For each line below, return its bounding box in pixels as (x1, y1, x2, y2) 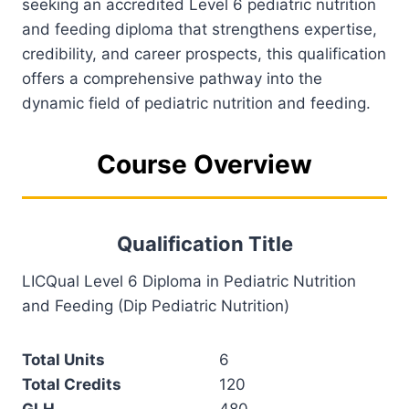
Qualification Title (116, 231, 293, 256)
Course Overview (97, 148, 312, 180)
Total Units (22, 350, 105, 369)
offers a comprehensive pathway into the (22, 68, 322, 88)
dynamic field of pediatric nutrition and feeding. (22, 93, 371, 112)
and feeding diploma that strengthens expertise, (22, 19, 377, 38)
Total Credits (22, 374, 121, 393)
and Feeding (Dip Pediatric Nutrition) (22, 296, 294, 315)
